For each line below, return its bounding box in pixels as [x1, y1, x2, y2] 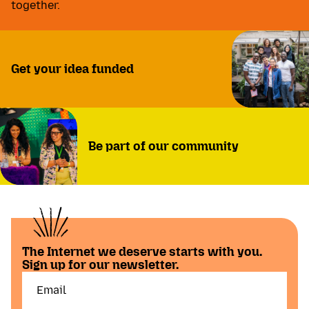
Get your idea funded [11, 61, 134, 77]
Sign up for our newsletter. [22, 257, 179, 273]
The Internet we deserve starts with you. [22, 244, 262, 260]
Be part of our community [88, 138, 239, 154]
